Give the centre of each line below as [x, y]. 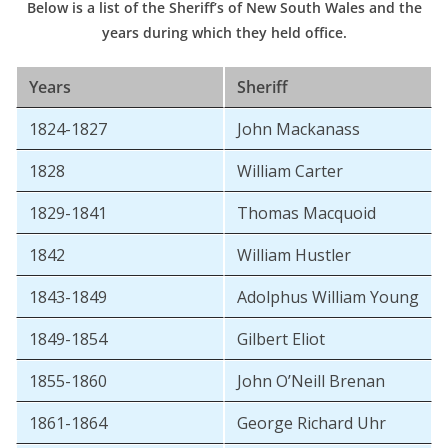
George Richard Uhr [311, 423]
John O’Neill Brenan [311, 381]
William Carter [290, 171]
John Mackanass [298, 129]
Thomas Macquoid [306, 213]
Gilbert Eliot [281, 339]
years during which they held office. [224, 33]
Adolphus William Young [328, 297]
